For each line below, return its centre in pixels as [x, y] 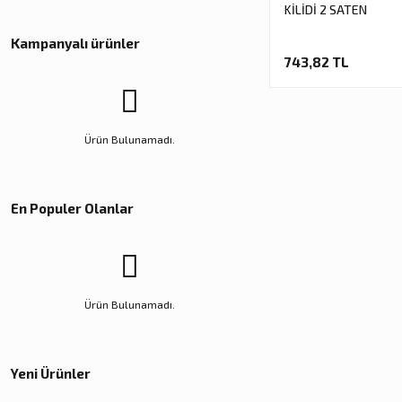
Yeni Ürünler [51, 374]
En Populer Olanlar [72, 209]
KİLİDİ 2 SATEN [326, 9]
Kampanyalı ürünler [75, 44]
